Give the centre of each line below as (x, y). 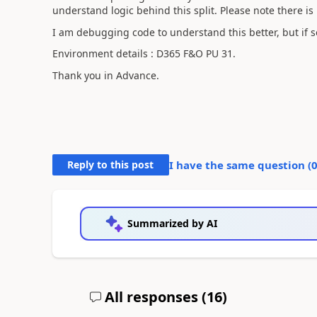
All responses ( (154, 296)
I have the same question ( (240, 165)
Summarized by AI (172, 223)
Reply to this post (111, 164)
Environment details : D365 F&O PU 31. (145, 53)
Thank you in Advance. (105, 75)
